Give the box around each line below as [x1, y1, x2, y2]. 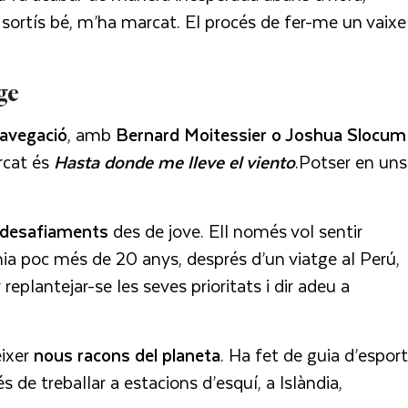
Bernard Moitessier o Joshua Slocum [116, 119, 406, 148]
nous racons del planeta [34, 340, 220, 369]
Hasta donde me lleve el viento [54, 147, 295, 176]
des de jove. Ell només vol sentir [108, 216, 362, 245]
